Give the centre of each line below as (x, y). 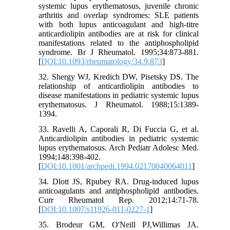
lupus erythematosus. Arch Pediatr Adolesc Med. (119, 148)
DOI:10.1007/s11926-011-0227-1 (96, 209)
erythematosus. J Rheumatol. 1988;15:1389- (119, 105)
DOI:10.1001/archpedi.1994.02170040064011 (117, 166)
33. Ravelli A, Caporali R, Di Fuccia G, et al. (119, 129)
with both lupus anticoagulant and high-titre (119, 25)
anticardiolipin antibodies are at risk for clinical (119, 34)
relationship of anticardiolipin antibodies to (119, 86)
